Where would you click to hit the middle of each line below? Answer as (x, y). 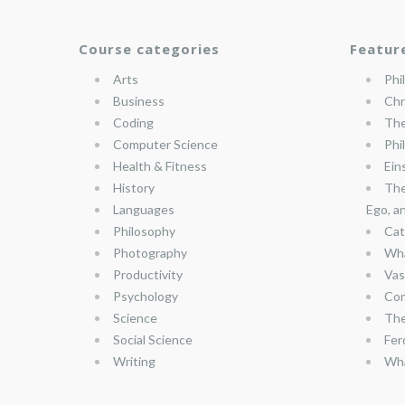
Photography (150, 253)
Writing (134, 362)
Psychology (146, 297)
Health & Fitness (160, 166)
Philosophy (144, 231)
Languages (144, 210)
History (134, 188)
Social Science (153, 340)
